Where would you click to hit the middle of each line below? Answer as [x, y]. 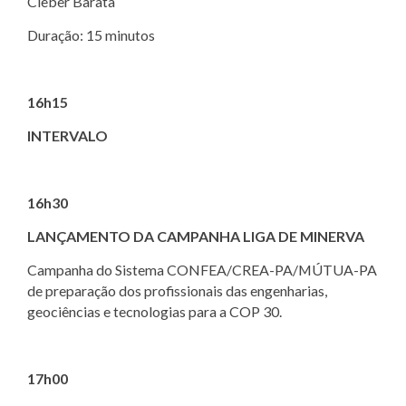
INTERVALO [68, 135]
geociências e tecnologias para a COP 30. [155, 311]
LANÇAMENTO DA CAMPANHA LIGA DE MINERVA [196, 236]
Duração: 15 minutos [91, 34]
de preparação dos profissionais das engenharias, [177, 290]
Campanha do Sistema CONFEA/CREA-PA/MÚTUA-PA [202, 269]
